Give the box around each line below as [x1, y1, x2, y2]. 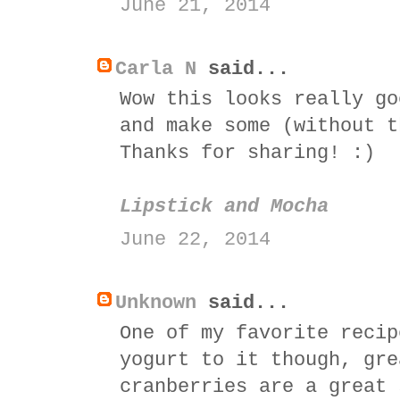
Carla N [115, 57, 196, 80]
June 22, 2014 [120, 228, 271, 251]
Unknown [115, 291, 196, 314]
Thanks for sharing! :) [120, 141, 375, 164]
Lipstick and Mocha [120, 195, 329, 218]
